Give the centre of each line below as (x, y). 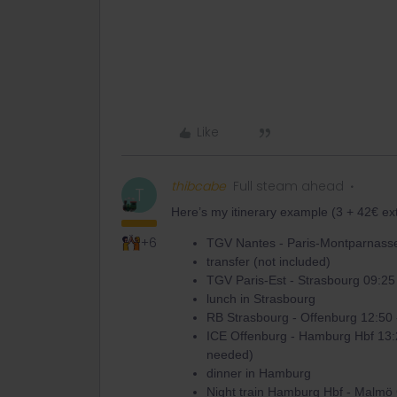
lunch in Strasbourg (261, 299)
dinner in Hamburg (259, 373)
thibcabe (198, 186)
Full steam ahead (288, 186)
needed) (230, 354)
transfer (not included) (269, 261)
